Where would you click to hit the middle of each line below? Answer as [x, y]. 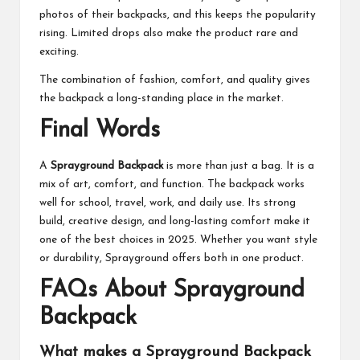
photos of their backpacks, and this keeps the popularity [178, 15]
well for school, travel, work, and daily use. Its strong [168, 202]
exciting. [59, 52]
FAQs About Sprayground [172, 290]
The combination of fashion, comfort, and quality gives [175, 80]
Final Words [100, 131]
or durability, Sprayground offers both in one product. [172, 258]
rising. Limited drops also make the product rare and [169, 34]
